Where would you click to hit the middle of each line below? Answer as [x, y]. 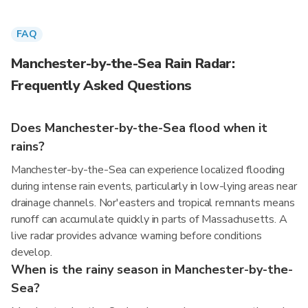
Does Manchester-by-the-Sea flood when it [139, 128]
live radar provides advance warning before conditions [136, 236]
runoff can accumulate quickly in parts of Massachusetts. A [149, 219]
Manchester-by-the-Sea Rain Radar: [123, 64]
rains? [28, 146]
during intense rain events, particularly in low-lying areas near [154, 186]
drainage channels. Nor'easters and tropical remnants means [153, 203]
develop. [32, 252]
